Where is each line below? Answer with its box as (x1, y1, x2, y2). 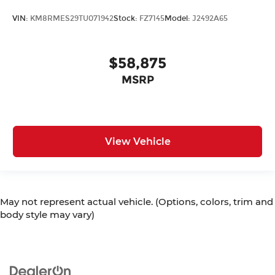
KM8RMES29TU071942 (30, 14, 114, 23)
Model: (165, 14, 192, 23)
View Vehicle (104, 136, 171, 148)
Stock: (114, 14, 139, 23)
